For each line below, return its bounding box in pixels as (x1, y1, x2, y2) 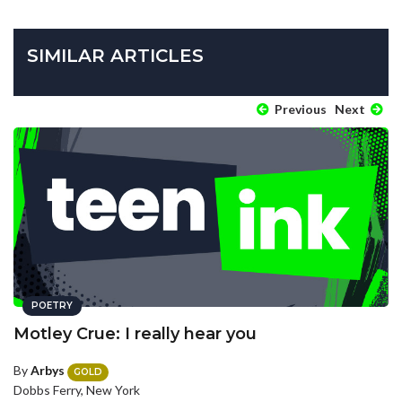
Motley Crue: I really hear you (13, 324, 257, 345)
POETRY (31, 300, 73, 312)
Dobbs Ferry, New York (13, 381, 140, 398)
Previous (272, 101, 327, 118)
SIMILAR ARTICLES (27, 45, 204, 67)
